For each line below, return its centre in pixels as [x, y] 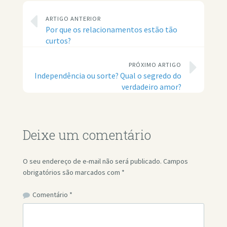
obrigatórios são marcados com [72, 173]
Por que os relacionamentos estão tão [111, 29]
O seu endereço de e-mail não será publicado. [92, 161]
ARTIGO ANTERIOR [73, 18]
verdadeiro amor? [152, 87]
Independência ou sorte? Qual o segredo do [108, 75]
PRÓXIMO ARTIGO [155, 64]
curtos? [58, 41]
